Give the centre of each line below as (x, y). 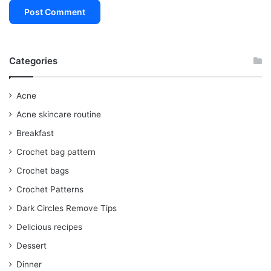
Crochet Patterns (50, 190)
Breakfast (35, 133)
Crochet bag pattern (56, 152)
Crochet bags (43, 171)
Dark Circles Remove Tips (67, 208)
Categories (33, 61)
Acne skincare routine (59, 115)
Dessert (31, 246)
